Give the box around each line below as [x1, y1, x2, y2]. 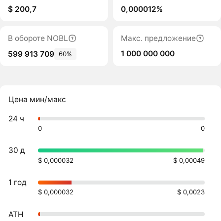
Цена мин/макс [8, 95, 67, 105]
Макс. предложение [120, 33, 196, 43]
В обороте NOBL [7, 33, 68, 43]
